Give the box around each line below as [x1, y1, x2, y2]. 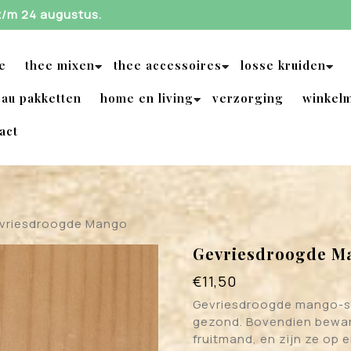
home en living [100, 89, 194, 106]
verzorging [212, 89, 284, 106]
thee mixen [25, 56, 95, 73]
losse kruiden [241, 56, 326, 73]
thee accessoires [114, 56, 222, 73]
